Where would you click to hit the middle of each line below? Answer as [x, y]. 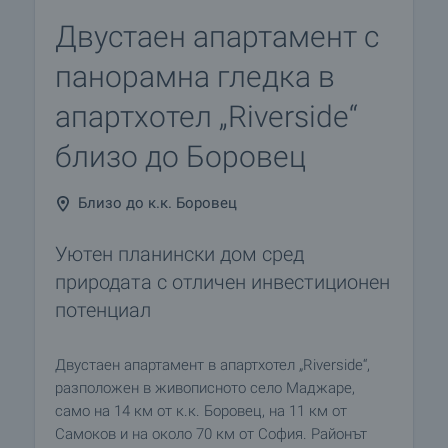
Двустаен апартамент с [217, 36]
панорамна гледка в [195, 76]
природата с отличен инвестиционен [222, 282]
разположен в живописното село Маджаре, [205, 388]
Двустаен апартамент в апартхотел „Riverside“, [212, 365]
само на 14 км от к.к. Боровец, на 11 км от [201, 411]
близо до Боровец [180, 156]
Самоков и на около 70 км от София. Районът [211, 434]
